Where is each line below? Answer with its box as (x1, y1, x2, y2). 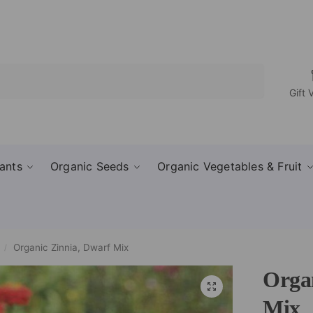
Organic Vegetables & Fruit (157, 159, 303, 173)
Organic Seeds (50, 159, 129, 173)
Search (231, 64, 260, 75)
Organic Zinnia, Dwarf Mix (13, 242, 129, 253)
